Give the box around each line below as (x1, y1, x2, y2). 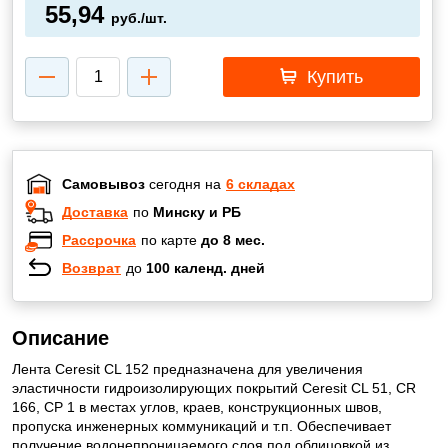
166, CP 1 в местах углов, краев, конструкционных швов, (12, 399, 382, 415)
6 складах (226, 175, 295, 192)
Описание (12, 327, 109, 349)
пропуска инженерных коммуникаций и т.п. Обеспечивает (12, 418, 391, 434)
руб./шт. (111, 10, 167, 26)
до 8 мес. (201, 231, 265, 248)
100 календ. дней (146, 259, 265, 276)
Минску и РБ (153, 203, 241, 220)
